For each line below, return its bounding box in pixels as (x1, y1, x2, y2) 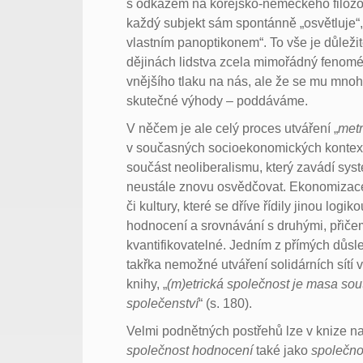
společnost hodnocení (126, 343, 254, 357)
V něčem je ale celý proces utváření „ (126, 121, 339, 135)
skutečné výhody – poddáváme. (126, 93, 309, 108)
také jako (253, 343, 312, 357)
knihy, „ (126, 276, 168, 291)
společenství (126, 296, 199, 310)
